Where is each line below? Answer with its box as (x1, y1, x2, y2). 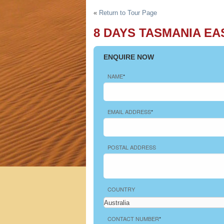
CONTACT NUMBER (107, 214, 159, 222)
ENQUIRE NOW (103, 53, 154, 61)
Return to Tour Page (99, 9, 157, 16)
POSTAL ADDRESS (107, 143, 156, 151)
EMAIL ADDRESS (107, 107, 151, 115)
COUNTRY (107, 185, 135, 193)
